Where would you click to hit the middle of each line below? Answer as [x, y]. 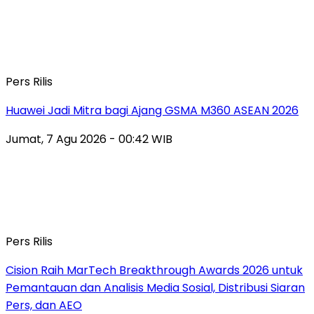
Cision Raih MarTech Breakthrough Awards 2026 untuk [154, 270]
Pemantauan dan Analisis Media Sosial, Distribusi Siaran [155, 287]
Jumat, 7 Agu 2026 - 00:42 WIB [89, 139]
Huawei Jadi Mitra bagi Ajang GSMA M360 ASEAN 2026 [152, 110]
